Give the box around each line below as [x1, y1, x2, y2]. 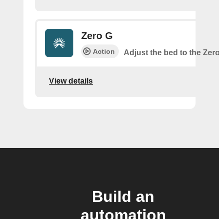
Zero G [81, 30, 113, 42]
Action [93, 47, 115, 56]
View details [49, 76, 93, 85]
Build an [92, 188, 154, 206]
